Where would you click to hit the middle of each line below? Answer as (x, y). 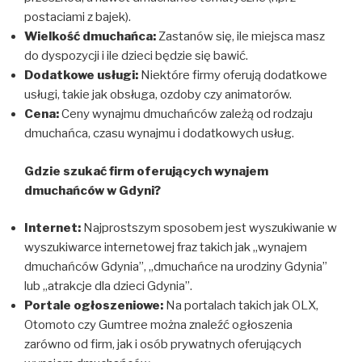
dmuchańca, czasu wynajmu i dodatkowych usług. (159, 133)
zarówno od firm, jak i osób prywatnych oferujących (163, 344)
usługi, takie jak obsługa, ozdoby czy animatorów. (158, 95)
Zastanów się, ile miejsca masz (240, 36)
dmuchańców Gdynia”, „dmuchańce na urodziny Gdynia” (176, 267)
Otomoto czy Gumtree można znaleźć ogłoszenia (158, 325)
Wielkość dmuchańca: (90, 36)
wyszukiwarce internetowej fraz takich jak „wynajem (166, 247)
